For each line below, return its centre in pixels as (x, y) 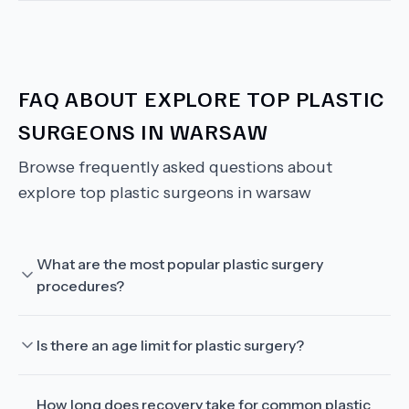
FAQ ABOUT (82, 98)
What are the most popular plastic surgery (180, 264)
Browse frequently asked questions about (175, 167)
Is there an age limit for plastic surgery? (170, 345)
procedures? (80, 286)
